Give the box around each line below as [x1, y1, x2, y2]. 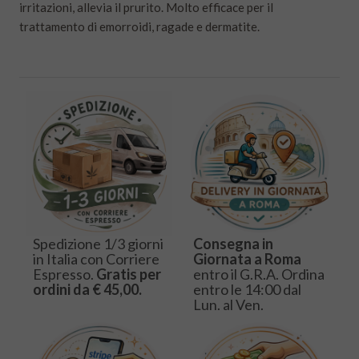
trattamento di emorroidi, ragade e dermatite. [19, 19, 260, 34]
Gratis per [96, 265, 161, 284]
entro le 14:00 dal [193, 280, 301, 299]
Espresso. [33, 265, 96, 284]
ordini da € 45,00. [33, 280, 142, 299]
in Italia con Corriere [33, 250, 159, 268]
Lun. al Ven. [193, 296, 264, 314]
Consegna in [193, 235, 273, 253]
